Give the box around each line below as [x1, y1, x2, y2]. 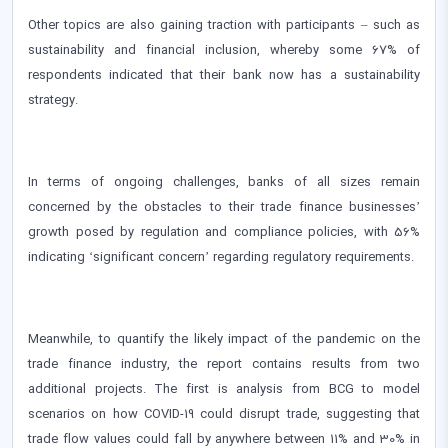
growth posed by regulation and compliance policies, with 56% [28, 223, 420, 242]
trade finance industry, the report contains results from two [28, 355, 420, 374]
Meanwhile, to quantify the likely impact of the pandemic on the [28, 330, 420, 349]
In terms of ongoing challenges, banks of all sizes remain [28, 173, 420, 192]
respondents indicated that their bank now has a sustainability [28, 66, 420, 85]
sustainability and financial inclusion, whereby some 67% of [28, 41, 420, 60]
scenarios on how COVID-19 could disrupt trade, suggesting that [28, 405, 420, 424]
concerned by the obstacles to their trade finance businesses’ [28, 198, 420, 217]
